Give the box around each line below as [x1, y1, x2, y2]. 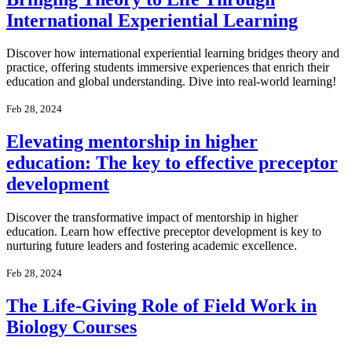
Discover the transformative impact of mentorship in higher [6, 211, 298, 225]
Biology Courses [6, 317, 137, 338]
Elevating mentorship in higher [6, 131, 258, 152]
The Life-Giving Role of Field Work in [6, 295, 317, 317]
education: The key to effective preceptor [6, 152, 338, 174]
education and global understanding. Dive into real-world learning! [6, 75, 336, 89]
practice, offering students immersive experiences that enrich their [6, 60, 329, 75]
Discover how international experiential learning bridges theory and [6, 46, 339, 60]
